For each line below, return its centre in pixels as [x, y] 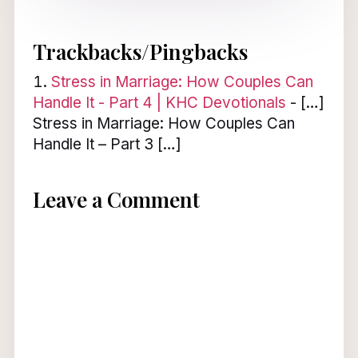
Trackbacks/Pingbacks [140, 51]
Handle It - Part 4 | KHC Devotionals [159, 102]
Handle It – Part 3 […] [107, 144]
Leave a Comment [116, 199]
